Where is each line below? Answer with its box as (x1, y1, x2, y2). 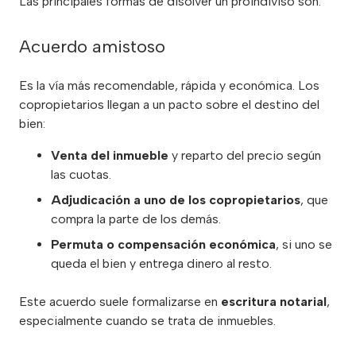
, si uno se (276, 236, 332, 252)
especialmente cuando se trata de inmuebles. (19, 312, 276, 328)
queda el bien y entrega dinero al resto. (51, 255, 272, 271)
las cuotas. (51, 166, 111, 182)
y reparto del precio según (168, 147, 321, 163)
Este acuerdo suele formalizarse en (19, 293, 221, 309)
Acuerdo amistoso (19, 35, 165, 57)
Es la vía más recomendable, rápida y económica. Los (19, 77, 319, 93)
